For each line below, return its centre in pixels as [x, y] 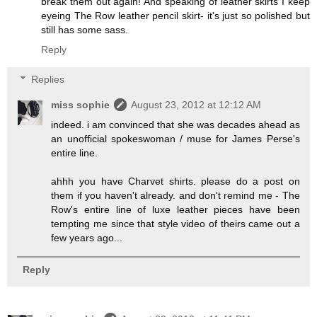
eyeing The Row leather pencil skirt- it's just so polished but [175, 16]
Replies [48, 79]
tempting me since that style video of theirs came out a [175, 223]
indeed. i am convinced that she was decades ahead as [175, 124]
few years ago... [87, 237]
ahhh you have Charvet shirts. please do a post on [175, 181]
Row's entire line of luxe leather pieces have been [175, 209]
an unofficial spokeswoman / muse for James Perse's [175, 138]
